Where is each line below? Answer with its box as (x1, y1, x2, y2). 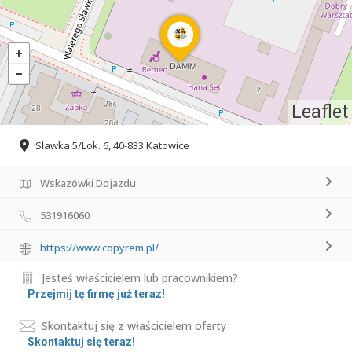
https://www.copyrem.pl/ (40, 240, 159, 255)
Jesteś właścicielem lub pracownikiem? (42, 270, 238, 286)
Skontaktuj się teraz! (27, 335, 135, 349)
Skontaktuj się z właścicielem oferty (42, 318, 226, 334)
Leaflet (291, 101, 348, 123)
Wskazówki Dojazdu (40, 176, 136, 191)
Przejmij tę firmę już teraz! (27, 288, 165, 301)
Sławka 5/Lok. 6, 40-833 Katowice (35, 138, 189, 153)
